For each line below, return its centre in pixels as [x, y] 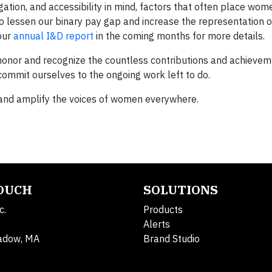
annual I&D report [53, 36]
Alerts [157, 224]
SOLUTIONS [181, 190]
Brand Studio [172, 239]
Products [163, 209]
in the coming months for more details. [179, 36]
